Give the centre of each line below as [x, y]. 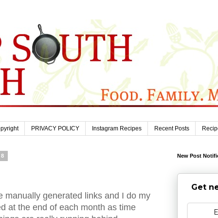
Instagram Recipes [117, 129]
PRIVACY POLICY [55, 129]
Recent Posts [172, 129]
